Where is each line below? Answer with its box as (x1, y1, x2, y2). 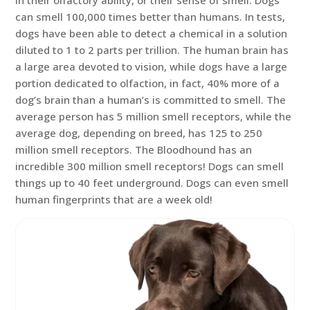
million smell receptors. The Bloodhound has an (15, 143, 253, 156)
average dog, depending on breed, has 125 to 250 (15, 126, 263, 140)
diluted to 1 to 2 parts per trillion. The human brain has (15, 43, 289, 57)
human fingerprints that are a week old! (15, 192, 213, 206)
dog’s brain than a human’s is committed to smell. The (15, 93, 286, 107)
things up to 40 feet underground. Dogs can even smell (15, 176, 289, 190)
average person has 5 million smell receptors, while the (15, 109, 292, 123)
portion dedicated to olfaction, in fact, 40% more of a (15, 76, 280, 90)
